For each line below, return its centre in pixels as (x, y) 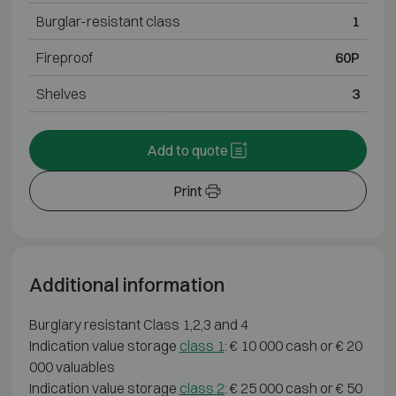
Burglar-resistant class (108, 21)
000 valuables (72, 366)
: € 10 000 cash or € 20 (293, 345)
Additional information (126, 284)
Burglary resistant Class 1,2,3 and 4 (138, 324)
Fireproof (64, 57)
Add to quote (187, 150)
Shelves (61, 93)
